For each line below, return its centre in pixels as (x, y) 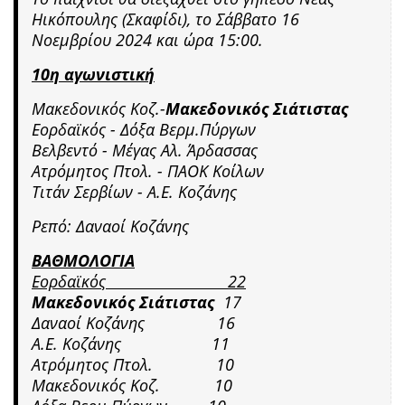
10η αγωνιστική (93, 74)
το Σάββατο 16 (245, 19)
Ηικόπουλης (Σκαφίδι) (109, 19)
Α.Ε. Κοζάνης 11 (131, 343)
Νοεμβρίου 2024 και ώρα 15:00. (147, 39)
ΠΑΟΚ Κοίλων (216, 170)
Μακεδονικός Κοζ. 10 (132, 385)
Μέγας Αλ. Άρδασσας (185, 150)
